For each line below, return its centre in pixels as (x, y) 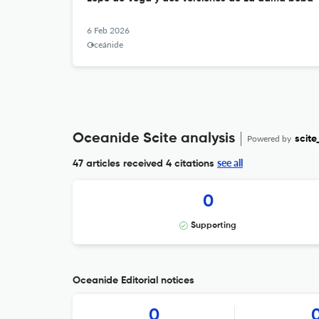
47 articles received (118, 164)
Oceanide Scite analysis (154, 139)
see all (230, 163)
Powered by (270, 138)
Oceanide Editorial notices (134, 281)
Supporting (214, 226)
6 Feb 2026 (108, 30)
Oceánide (105, 45)
